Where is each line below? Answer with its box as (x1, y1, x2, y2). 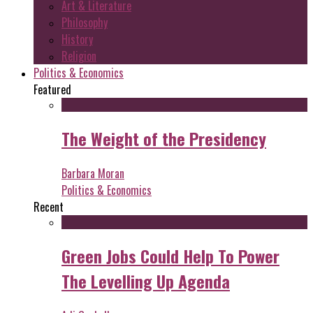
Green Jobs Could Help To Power (61, 242, 279, 268)
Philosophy (61, 14, 108, 31)
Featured (34, 81, 71, 99)
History (61, 31, 93, 48)
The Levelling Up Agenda (61, 268, 230, 293)
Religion (61, 48, 96, 65)
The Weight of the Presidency (61, 126, 266, 152)
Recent (34, 198, 64, 216)
